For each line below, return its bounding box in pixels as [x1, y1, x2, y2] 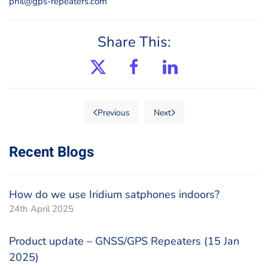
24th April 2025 [9, 203, 74, 215]
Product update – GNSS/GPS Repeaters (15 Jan [9, 234, 239, 248]
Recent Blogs [9, 142, 94, 163]
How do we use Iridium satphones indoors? [9, 187, 220, 202]
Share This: [98, 32, 170, 51]
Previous [97, 106, 130, 118]
